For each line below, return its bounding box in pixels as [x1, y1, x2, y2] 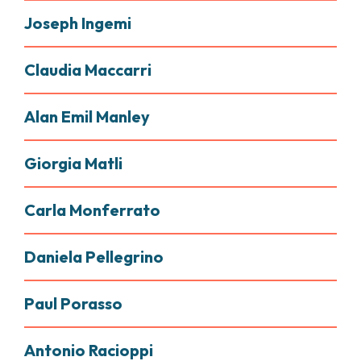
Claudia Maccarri [24, 60, 151, 80]
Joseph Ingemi [24, 13, 131, 33]
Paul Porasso [24, 293, 122, 313]
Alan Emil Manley [24, 106, 150, 127]
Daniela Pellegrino [24, 247, 164, 267]
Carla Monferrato [24, 200, 160, 220]
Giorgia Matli [24, 153, 122, 173]
